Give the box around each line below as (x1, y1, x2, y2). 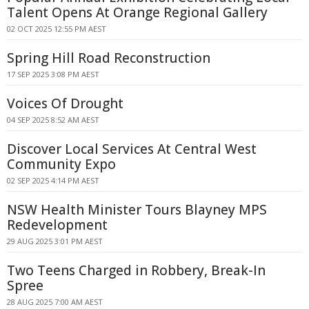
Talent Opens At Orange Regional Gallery (7, 3, 268, 21)
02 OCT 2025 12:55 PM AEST (7, 23, 106, 34)
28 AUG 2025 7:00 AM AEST (7, 297, 103, 307)
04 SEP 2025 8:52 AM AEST (7, 114, 99, 125)
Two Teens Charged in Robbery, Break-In (7, 261, 266, 279)
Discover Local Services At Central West (7, 140, 257, 158)
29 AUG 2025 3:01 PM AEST (7, 236, 103, 246)
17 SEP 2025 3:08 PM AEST (7, 69, 99, 79)
